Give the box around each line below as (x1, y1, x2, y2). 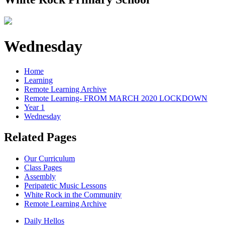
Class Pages (24, 163, 62, 172)
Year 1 (24, 102, 45, 111)
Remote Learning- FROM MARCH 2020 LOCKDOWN (24, 93, 207, 102)
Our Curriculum (24, 154, 75, 163)
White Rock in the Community (24, 190, 122, 199)
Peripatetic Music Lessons (24, 181, 106, 190)
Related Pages (4, 131, 76, 144)
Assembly (24, 172, 56, 181)
